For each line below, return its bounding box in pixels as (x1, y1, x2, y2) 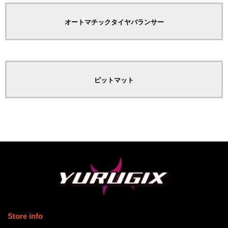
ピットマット (94, 76, 134, 84)
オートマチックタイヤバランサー (64, 18, 164, 26)
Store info (8, 211, 43, 220)
